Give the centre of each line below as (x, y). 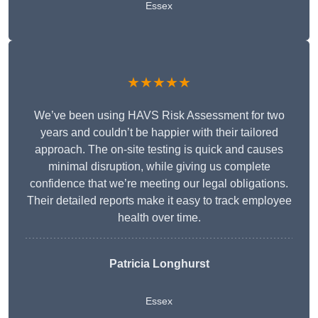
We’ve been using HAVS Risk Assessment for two (159, 116)
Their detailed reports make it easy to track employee (159, 201)
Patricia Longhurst (159, 264)
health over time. (159, 218)
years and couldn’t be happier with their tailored (159, 133)
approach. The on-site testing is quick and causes (159, 150)
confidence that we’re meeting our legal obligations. (159, 184)
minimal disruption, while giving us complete (159, 167)
